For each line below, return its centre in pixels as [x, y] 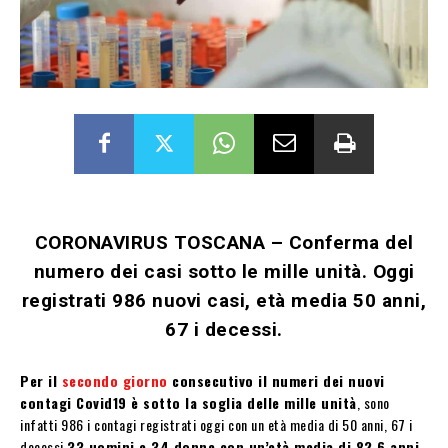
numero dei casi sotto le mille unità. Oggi [224, 271]
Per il [41, 380]
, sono [373, 402]
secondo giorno [114, 380]
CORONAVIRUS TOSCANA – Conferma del [224, 242]
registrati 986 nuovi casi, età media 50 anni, [224, 300]
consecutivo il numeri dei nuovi [276, 380]
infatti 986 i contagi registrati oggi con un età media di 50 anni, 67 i [216, 424]
